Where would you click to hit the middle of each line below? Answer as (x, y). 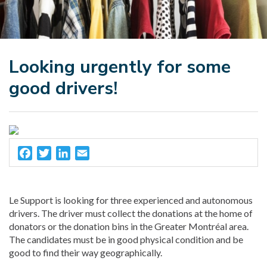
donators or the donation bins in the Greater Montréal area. (129, 226)
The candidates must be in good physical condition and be (126, 239)
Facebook (54, 145)
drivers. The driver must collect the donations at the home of (131, 213)
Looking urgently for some (120, 67)
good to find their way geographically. (86, 252)
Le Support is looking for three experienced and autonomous (131, 200)
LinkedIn (89, 145)
